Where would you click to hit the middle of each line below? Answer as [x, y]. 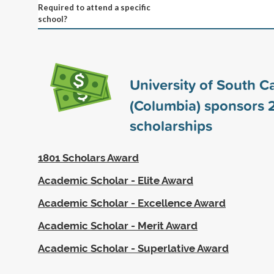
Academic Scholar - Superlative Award [133, 248]
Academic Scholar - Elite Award [116, 180]
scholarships [171, 125]
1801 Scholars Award [88, 157]
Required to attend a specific [94, 7]
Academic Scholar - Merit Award [118, 225]
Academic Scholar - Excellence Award [132, 203]
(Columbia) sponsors [199, 105]
